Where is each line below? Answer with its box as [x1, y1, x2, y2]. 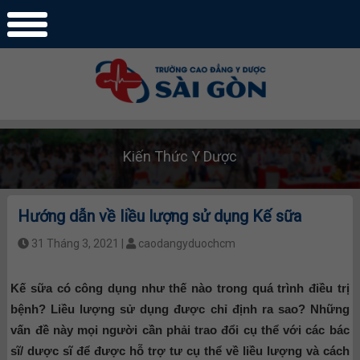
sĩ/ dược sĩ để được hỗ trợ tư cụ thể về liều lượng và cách [10, 343, 350, 358]
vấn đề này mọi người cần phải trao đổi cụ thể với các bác [10, 322, 350, 337]
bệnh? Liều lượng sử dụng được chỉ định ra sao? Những [10, 301, 350, 316]
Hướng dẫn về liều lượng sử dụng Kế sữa [17, 206, 301, 226]
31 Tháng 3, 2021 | [31, 236, 126, 250]
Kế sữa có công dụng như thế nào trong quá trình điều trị [10, 280, 350, 295]
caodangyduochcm [137, 236, 235, 250]
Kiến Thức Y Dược [123, 148, 237, 165]
